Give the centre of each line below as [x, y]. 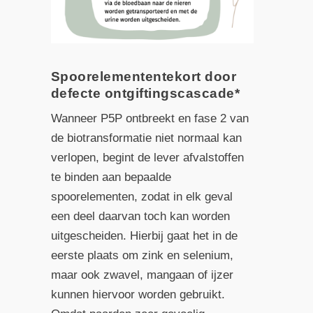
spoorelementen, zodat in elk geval [141, 196]
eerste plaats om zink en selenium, [142, 255]
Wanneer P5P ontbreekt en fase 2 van [150, 118]
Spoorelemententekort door [144, 76]
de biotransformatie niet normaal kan [146, 138]
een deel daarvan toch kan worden [140, 216]
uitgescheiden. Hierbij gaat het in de [144, 235]
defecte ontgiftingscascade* [145, 93]
